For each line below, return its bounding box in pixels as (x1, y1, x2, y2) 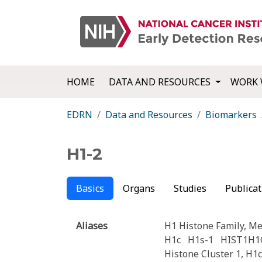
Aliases (76, 219, 108, 233)
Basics (76, 182, 104, 195)
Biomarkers (205, 108, 257, 122)
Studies (174, 182, 206, 195)
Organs (123, 182, 155, 195)
